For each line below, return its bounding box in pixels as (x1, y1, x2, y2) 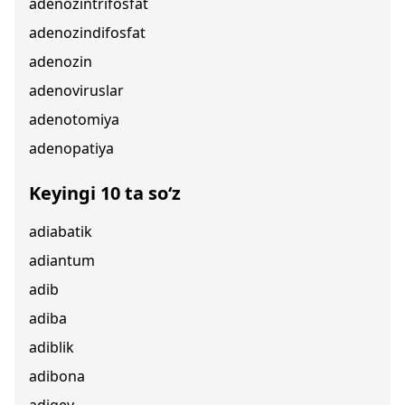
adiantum (29, 250, 95, 270)
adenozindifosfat (29, 23, 146, 42)
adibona (29, 366, 85, 386)
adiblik (29, 337, 74, 357)
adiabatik (29, 221, 92, 241)
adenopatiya (29, 138, 114, 158)
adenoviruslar (29, 80, 124, 100)
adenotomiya (29, 109, 119, 129)
